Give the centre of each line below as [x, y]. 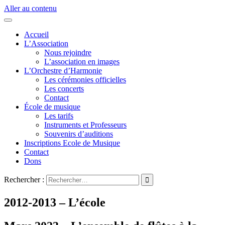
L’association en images [82, 62]
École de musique [52, 107]
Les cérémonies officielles [85, 80]
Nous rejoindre [68, 52]
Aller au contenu [30, 8]
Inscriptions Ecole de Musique [72, 143]
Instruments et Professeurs [85, 125]
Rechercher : [24, 180]
